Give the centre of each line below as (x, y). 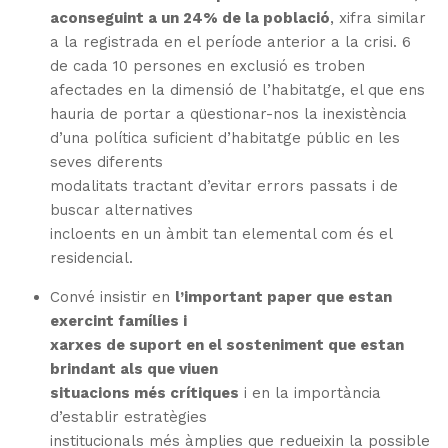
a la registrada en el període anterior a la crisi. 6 (231, 42)
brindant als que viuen (134, 369)
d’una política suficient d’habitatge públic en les (225, 138)
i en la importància (310, 393)
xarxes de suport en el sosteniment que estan (227, 345)
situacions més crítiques (145, 393)
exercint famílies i (119, 321)
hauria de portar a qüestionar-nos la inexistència (229, 114)
